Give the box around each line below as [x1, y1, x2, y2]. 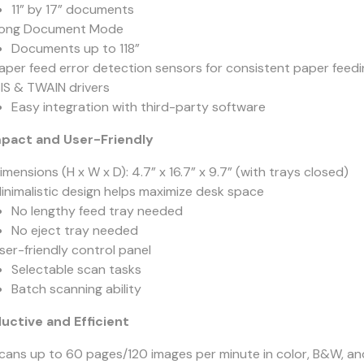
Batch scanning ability [11, 280, 141, 297]
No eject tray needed [11, 222, 138, 239]
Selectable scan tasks [11, 261, 141, 278]
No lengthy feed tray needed [11, 202, 183, 219]
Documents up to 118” [11, 40, 140, 57]
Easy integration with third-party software [11, 98, 266, 115]
